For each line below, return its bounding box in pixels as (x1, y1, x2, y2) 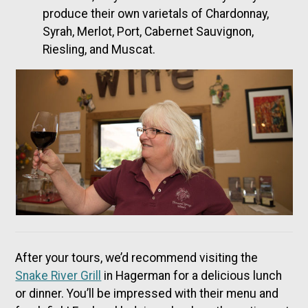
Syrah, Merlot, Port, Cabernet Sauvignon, (43, 25, 254, 39)
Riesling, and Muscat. (43, 43, 156, 57)
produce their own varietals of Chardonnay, (43, 7, 269, 21)
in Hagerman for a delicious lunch (101, 269, 283, 283)
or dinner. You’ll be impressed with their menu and (15, 287, 279, 301)
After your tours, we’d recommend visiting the (15, 251, 258, 265)
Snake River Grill (15, 269, 102, 283)
